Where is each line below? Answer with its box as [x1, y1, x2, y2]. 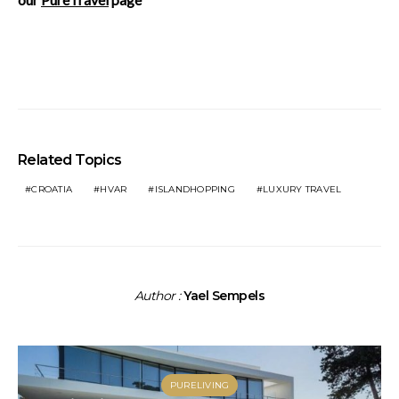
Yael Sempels [183, 287, 265, 304]
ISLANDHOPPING [154, 183, 235, 195]
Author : [134, 287, 184, 304]
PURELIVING [169, 379, 230, 391]
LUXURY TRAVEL [263, 183, 342, 195]
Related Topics [18, 151, 122, 168]
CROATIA [31, 183, 72, 195]
